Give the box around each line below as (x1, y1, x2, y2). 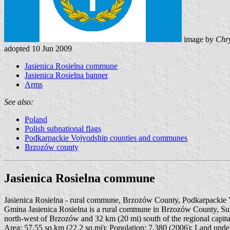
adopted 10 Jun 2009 (4, 44, 72, 53)
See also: (4, 97, 33, 106)
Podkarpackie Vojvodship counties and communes (25, 133, 187, 142)
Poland (25, 114, 47, 124)
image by (182, 34, 216, 44)
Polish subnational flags (25, 124, 101, 133)
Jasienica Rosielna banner (25, 70, 108, 80)
